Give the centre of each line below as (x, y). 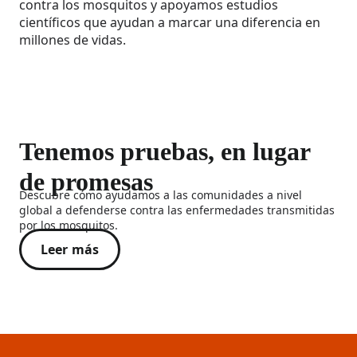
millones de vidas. (73, 39)
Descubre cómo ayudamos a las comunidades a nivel (161, 195)
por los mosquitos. (69, 226)
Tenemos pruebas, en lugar (165, 152)
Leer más (70, 250)
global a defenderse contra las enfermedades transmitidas (177, 210)
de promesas (86, 182)
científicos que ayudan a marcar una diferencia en (170, 22)
